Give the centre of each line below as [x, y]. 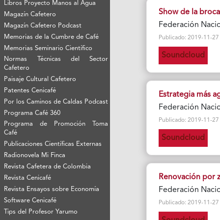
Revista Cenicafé [28, 178]
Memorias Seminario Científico [48, 49]
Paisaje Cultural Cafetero [40, 80]
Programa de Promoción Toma [56, 124]
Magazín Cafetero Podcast [43, 26]
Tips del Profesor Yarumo [41, 212]
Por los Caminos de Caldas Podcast [56, 102]
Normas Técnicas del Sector [56, 59]
